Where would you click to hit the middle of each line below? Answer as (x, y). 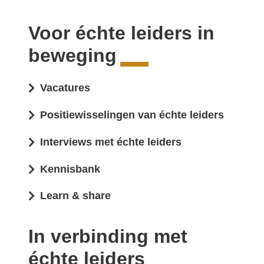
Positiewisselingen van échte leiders (132, 115)
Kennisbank (70, 169)
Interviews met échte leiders (111, 142)
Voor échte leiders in (121, 33)
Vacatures (65, 88)
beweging (72, 56)
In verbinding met (108, 237)
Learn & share (75, 196)
